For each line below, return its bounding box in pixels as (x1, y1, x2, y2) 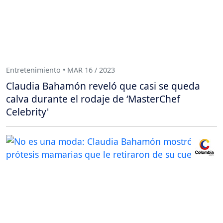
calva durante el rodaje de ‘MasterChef (6, 92, 180, 106)
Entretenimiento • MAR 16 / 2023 (6, 65, 115, 75)
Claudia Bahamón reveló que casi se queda (6, 79, 200, 93)
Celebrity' (6, 105, 49, 118)
